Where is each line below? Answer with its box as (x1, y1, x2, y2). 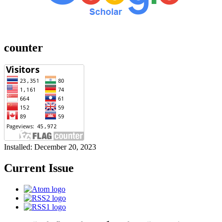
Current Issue (4, 162, 74, 174)
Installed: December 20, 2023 (4, 143, 96, 152)
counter (4, 41, 43, 55)
